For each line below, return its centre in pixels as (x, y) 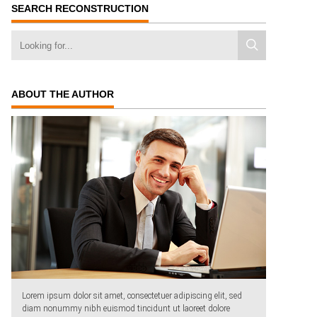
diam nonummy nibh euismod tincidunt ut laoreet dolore (126, 309)
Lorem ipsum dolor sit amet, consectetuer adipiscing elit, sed (132, 296)
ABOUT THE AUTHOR (63, 94)
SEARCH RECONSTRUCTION (80, 8)
